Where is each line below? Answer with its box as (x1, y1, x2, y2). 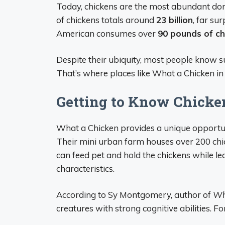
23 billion (156, 14, 193, 25)
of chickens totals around (56, 14, 156, 25)
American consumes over (56, 28, 158, 39)
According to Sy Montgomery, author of (56, 189, 213, 200)
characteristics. (56, 163, 115, 174)
